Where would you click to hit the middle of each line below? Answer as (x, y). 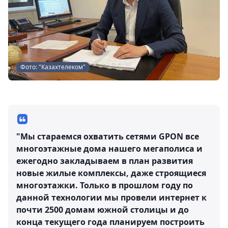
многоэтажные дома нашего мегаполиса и (109, 148)
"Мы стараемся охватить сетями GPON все (108, 136)
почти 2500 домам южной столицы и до (103, 209)
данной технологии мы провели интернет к (111, 197)
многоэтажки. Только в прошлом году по (105, 185)
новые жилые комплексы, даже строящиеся (111, 173)
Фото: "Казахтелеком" (53, 67)
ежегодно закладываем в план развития (105, 161)
